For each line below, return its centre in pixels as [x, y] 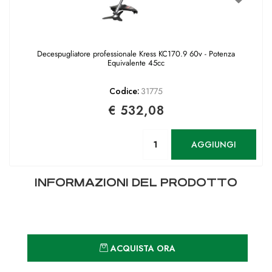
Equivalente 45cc [136, 63]
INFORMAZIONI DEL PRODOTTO [136, 183]
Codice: [124, 91]
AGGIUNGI [214, 144]
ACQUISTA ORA [143, 249]
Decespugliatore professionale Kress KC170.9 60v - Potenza [136, 54]
